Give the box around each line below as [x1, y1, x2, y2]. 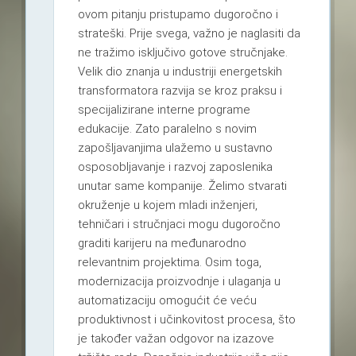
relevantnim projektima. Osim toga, [77, 255, 261, 270]
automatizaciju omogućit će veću [77, 293, 257, 308]
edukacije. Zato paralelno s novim [77, 122, 257, 137]
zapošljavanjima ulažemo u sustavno [77, 141, 273, 156]
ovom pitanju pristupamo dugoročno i [77, 7, 278, 22]
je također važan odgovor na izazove [77, 331, 274, 346]
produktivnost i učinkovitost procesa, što [77, 312, 296, 327]
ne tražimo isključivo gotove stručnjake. [77, 45, 288, 60]
